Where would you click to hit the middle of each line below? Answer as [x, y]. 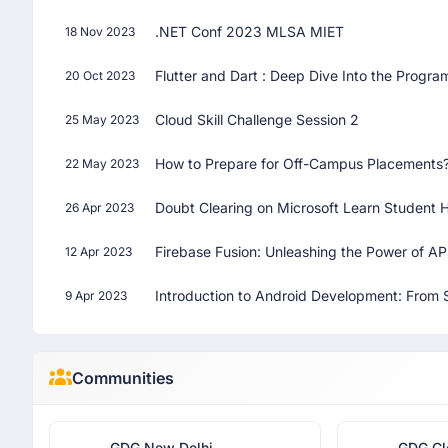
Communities [122, 378]
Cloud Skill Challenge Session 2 [257, 119]
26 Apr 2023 [99, 207]
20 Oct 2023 [100, 75]
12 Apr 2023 [98, 251]
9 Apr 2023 [96, 295]
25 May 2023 [102, 119]
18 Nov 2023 [100, 31]
